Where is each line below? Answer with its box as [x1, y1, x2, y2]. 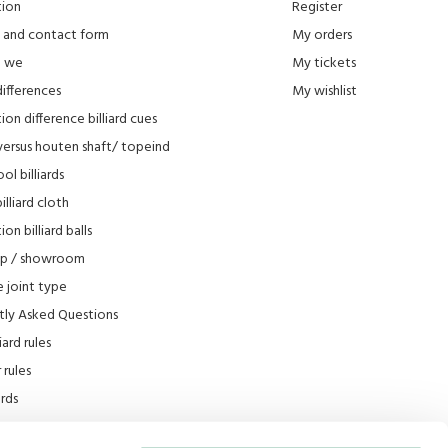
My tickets [292, 51, 356, 75]
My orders [292, 23, 352, 47]
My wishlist [292, 79, 357, 103]
